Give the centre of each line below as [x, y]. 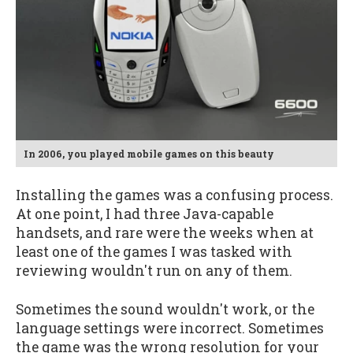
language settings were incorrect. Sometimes [170, 328]
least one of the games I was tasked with [154, 252]
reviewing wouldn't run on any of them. [154, 271]
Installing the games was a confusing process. [175, 195]
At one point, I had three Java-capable [145, 214]
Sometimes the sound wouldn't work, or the [165, 309]
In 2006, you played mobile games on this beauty [149, 153]
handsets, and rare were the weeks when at [165, 233]
